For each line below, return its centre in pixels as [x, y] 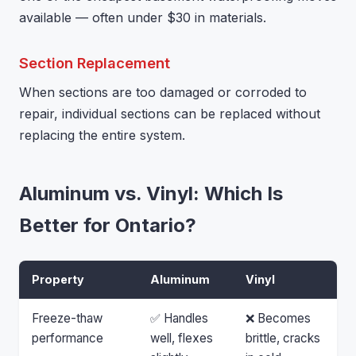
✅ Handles [179, 318]
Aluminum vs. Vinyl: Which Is [151, 193]
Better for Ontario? [108, 225]
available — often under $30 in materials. [143, 17]
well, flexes [182, 338]
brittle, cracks [283, 338]
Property [58, 279]
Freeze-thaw [67, 318]
